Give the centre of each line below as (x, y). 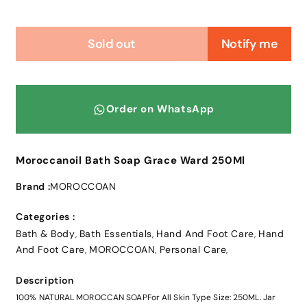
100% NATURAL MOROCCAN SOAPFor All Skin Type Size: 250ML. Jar (146, 298)
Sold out (112, 44)
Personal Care (193, 250)
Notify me (249, 44)
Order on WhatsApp (160, 109)
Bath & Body (46, 234)
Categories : (46, 217)
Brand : (33, 187)
